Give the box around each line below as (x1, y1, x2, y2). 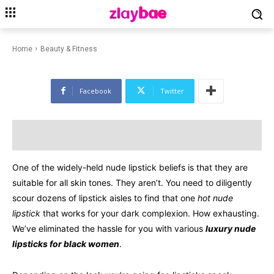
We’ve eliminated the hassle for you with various (12, 223, 206, 234)
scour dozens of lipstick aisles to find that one (12, 192, 198, 203)
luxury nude (206, 223, 256, 234)
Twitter (160, 86, 184, 95)
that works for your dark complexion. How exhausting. (40, 207, 259, 218)
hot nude (198, 192, 233, 203)
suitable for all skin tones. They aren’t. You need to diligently (12, 177, 252, 188)
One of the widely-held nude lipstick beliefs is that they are (12, 161, 248, 172)
